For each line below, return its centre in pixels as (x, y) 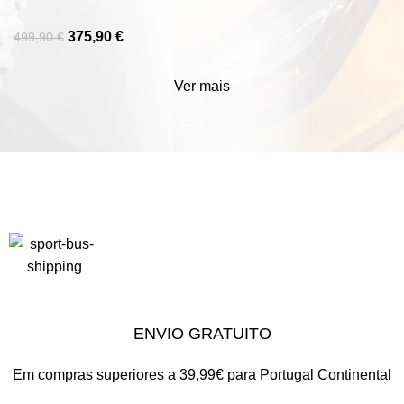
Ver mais (202, 86)
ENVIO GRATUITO (202, 333)
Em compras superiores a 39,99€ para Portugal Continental (202, 374)
